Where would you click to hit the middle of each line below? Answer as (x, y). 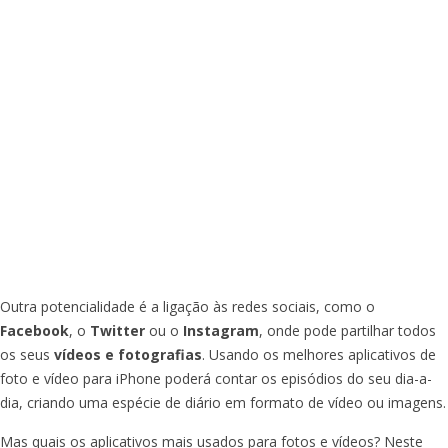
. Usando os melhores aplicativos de (319, 354)
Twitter (117, 330)
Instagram (221, 330)
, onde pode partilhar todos (347, 330)
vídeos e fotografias (128, 354)
